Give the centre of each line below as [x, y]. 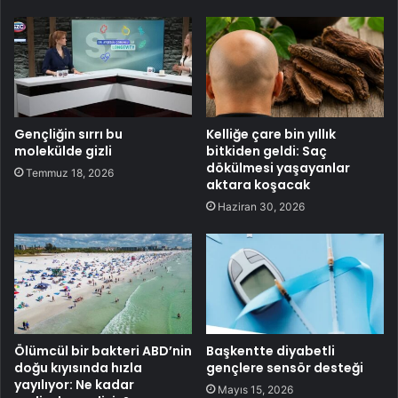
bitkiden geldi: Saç [267, 151]
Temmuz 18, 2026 [70, 173]
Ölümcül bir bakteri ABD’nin [103, 351]
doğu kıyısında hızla [78, 368]
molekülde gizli [63, 151]
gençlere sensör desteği [285, 368]
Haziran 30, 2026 [261, 207]
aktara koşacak [258, 185]
